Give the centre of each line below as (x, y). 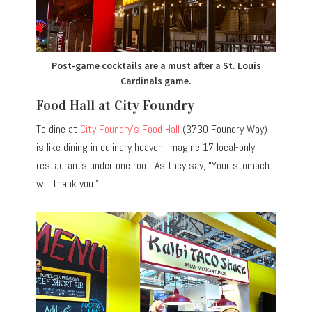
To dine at (58, 129)
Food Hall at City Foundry (116, 105)
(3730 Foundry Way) (225, 129)
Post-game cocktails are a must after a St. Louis (156, 65)
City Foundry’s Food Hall (132, 129)
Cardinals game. (156, 80)
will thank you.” (68, 183)
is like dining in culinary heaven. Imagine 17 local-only (146, 147)
